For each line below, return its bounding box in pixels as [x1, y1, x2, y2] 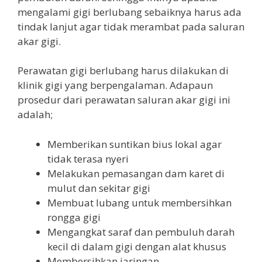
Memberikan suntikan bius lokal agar [47, 137, 222, 151]
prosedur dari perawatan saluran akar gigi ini [18, 93, 230, 106]
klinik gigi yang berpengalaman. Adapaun [18, 78, 213, 92]
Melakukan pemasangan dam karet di [47, 166, 225, 180]
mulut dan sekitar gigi [47, 181, 150, 195]
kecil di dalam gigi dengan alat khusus [47, 239, 226, 253]
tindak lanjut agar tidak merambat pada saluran [18, 19, 244, 33]
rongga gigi [47, 210, 101, 224]
